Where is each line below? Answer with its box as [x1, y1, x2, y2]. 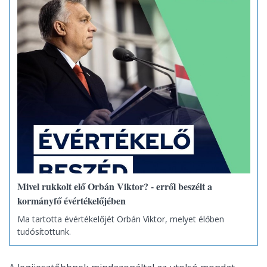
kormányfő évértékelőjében [17, 194, 126, 208]
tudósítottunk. [17, 225, 73, 237]
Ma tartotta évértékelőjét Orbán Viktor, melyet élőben [17, 213, 224, 225]
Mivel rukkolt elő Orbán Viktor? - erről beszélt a [17, 179, 212, 194]
